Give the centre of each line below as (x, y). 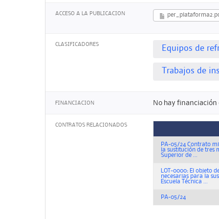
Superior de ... (179, 155)
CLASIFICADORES (77, 45)
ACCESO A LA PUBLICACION (90, 13)
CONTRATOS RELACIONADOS (91, 125)
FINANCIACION (75, 103)
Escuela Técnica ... (184, 182)
